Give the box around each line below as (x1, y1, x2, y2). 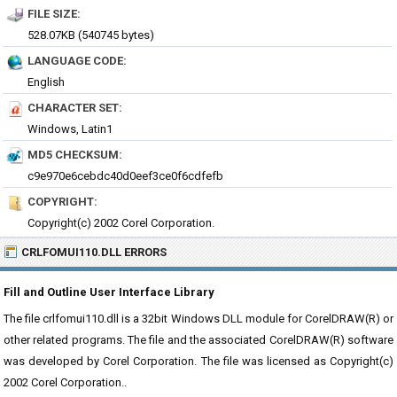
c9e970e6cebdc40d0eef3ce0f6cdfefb (27, 169, 223, 183)
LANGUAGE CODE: (27, 54, 127, 67)
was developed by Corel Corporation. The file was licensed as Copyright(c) (4, 354, 393, 368)
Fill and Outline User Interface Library (4, 285, 214, 299)
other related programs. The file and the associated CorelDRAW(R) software (4, 333, 393, 346)
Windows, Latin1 (27, 122, 113, 136)
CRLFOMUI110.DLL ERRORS (21, 245, 167, 259)
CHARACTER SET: (27, 101, 122, 114)
